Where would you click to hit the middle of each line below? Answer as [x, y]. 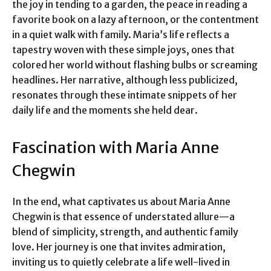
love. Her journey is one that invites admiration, [119, 247]
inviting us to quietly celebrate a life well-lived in [121, 262]
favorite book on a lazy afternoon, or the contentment [135, 20]
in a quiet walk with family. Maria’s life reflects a [121, 35]
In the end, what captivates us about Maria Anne [121, 202]
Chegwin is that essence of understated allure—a [123, 217]
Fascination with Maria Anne [116, 148]
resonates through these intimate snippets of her [125, 95]
